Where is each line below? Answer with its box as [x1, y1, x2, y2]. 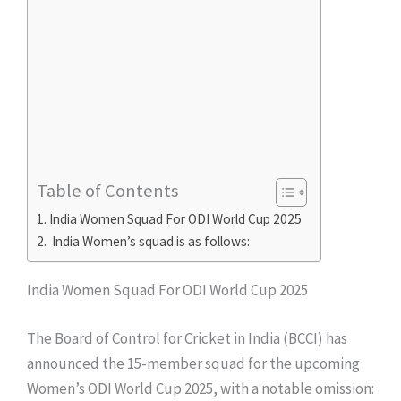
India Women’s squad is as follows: [49, 233, 251, 251]
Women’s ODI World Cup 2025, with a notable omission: [27, 378, 374, 398]
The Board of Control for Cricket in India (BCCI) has [27, 328, 347, 348]
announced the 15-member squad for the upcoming [27, 353, 360, 373]
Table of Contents [37, 179, 178, 203]
